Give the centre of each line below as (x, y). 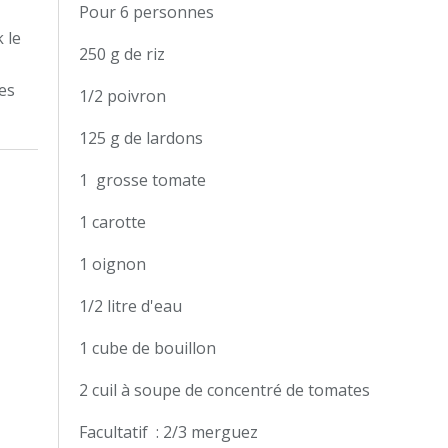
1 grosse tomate (142, 180)
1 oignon (112, 264)
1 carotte (112, 222)
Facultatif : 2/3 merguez (168, 432)
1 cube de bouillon (149, 348)
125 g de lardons (141, 138)
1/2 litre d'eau (132, 306)
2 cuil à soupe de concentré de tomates (224, 390)
